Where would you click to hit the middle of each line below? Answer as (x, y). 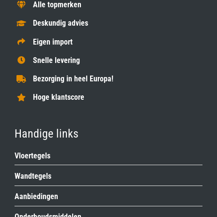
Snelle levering (57, 60)
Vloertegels (32, 155)
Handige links (46, 133)
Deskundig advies (61, 23)
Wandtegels (33, 176)
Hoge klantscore (59, 97)
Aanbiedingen (36, 197)
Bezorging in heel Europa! (73, 78)
